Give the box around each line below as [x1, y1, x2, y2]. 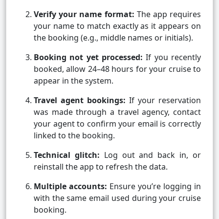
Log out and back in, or [99, 150, 201, 161]
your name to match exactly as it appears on [34, 21, 201, 32]
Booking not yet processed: [34, 52, 143, 63]
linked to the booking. [34, 130, 115, 141]
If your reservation [126, 95, 201, 106]
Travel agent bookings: [34, 95, 126, 106]
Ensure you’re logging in [107, 181, 201, 192]
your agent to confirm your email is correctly [34, 118, 201, 130]
